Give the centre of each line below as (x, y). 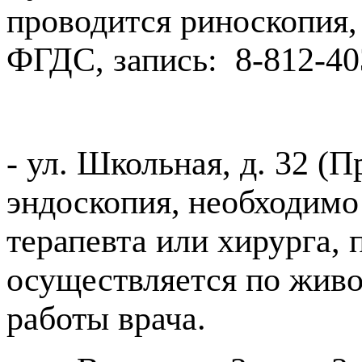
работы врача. (106, 318)
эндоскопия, (93, 202)
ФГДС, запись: (116, 59)
